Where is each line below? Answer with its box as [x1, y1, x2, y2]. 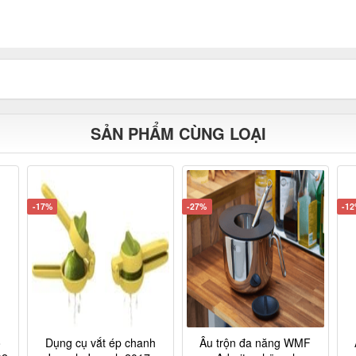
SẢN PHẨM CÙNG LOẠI [90, 121, 266, 145]
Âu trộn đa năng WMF [199, 334, 311, 350]
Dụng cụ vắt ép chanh [45, 334, 157, 350]
